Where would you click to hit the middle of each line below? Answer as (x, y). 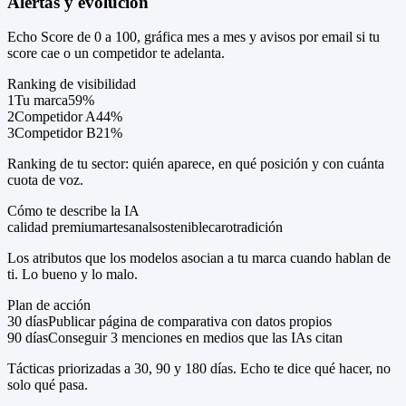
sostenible (180, 227)
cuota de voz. (45, 180)
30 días (28, 322)
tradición (258, 227)
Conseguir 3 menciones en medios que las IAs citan (195, 338)
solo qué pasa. (48, 385)
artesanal (127, 227)
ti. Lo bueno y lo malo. (72, 275)
